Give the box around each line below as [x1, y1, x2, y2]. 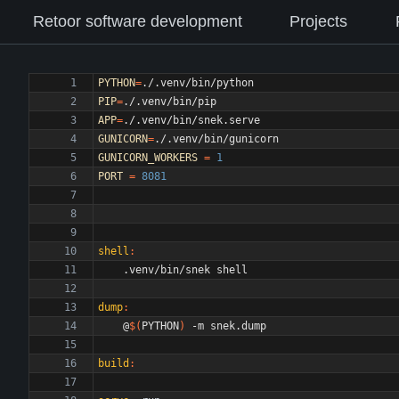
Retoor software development [32, 12, 242, 30]
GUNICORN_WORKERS [98, 151, 198, 164]
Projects [289, 12, 348, 30]
